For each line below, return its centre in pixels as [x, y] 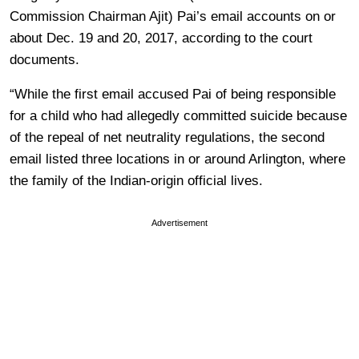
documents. [44, 59]
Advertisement [179, 222]
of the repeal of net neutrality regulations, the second [167, 137]
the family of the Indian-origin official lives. [136, 180]
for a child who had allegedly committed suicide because [178, 115]
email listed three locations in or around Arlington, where [177, 159]
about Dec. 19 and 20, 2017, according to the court [161, 38]
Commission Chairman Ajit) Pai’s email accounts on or [173, 16]
